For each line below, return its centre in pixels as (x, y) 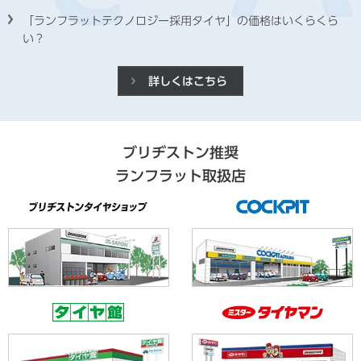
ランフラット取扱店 (180, 175)
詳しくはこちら (188, 81)
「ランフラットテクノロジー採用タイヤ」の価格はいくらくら (180, 21)
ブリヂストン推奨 (180, 152)
